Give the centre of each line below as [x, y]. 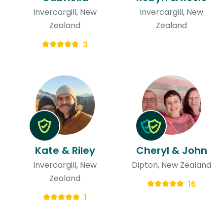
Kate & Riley [65, 150]
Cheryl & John [171, 150]
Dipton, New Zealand [172, 165]
